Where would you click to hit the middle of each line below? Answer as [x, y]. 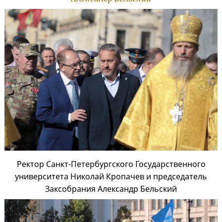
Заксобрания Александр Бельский [111, 189]
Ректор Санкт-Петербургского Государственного [111, 164]
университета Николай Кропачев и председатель [111, 177]
